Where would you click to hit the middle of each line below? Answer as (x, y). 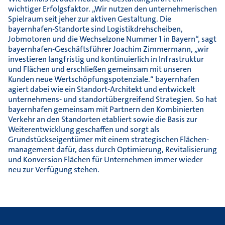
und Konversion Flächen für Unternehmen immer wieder (105, 159)
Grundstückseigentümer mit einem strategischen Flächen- (108, 139)
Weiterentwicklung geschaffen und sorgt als (84, 129)
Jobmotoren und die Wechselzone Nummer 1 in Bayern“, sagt (112, 39)
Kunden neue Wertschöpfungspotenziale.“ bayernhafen (104, 79)
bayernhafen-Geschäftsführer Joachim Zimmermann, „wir (108, 49)
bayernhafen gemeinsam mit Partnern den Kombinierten (106, 109)
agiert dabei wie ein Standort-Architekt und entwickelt (102, 89)
